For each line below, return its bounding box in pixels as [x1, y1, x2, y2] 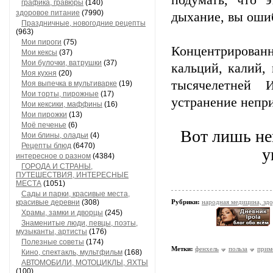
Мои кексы [21, 48, 57, 57]
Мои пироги [21, 38, 62, 46]
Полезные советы [21, 238, 84, 246]
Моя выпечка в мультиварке [21, 79, 117, 88]
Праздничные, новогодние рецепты [21, 19, 146, 27]
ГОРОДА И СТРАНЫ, [21, 162, 93, 171]
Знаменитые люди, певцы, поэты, [21, 219, 138, 227]
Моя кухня [21, 69, 57, 77]
